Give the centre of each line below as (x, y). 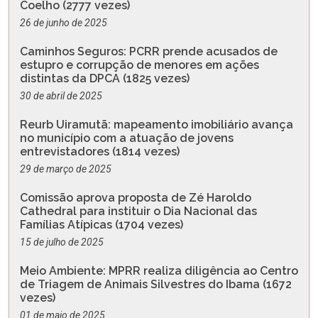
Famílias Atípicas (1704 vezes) (102, 225)
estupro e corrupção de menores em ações (139, 65)
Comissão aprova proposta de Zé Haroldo (136, 198)
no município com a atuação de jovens (127, 138)
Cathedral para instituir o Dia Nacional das (138, 211)
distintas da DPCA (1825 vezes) (105, 78)
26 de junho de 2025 (64, 23)
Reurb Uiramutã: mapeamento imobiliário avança (157, 125)
